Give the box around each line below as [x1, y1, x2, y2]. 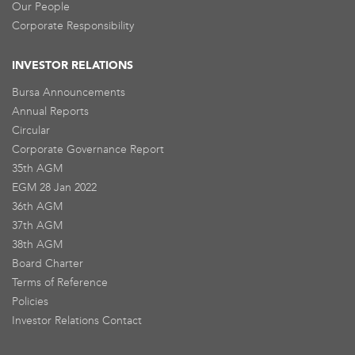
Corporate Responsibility [12, 18, 134, 32]
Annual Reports [12, 104, 89, 118]
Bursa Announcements [12, 85, 125, 99]
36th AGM [12, 199, 63, 213]
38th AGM [12, 237, 63, 251]
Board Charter [12, 256, 83, 270]
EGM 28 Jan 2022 [12, 180, 97, 194]
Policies [12, 294, 48, 308]
